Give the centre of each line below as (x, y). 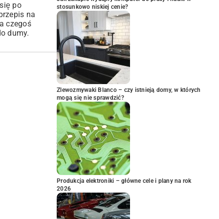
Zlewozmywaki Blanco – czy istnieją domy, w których (129, 90)
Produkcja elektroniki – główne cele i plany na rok (124, 181)
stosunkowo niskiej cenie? (93, 7)
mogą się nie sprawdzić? (90, 98)
